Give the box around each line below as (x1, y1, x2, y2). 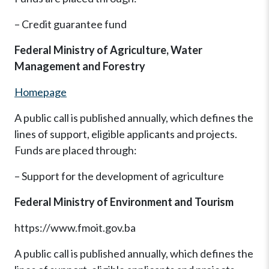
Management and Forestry (14, 59, 145, 73)
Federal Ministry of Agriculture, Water (14, 43, 202, 57)
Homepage (14, 85, 67, 99)
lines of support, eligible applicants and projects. (14, 127, 237, 141)
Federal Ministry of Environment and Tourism (14, 195, 234, 209)
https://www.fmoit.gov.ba (14, 221, 136, 235)
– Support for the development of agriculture (14, 169, 224, 183)
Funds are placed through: (14, 144, 137, 157)
